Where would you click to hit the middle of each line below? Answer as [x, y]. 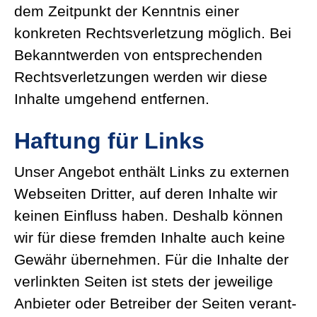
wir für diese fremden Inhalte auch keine [150, 238]
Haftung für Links [109, 141]
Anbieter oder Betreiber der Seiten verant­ [155, 304]
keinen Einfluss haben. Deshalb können [149, 216]
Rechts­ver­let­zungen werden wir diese [141, 77]
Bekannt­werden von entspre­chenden [138, 55]
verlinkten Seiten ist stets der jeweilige [144, 282]
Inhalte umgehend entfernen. [112, 99]
